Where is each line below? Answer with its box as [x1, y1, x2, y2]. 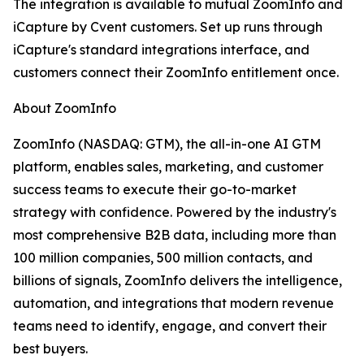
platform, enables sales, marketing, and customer [13, 158, 323, 175]
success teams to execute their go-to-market [13, 181, 297, 198]
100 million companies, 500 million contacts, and [13, 249, 313, 266]
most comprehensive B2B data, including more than [13, 227, 336, 244]
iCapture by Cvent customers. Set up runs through [13, 19, 323, 36]
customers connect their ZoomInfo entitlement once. [13, 64, 339, 81]
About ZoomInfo [13, 100, 116, 117]
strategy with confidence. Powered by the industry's [13, 204, 336, 221]
